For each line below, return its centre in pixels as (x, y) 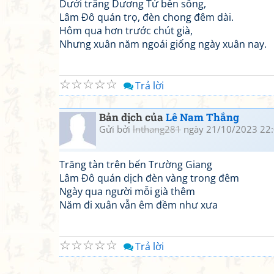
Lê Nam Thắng (202, 117)
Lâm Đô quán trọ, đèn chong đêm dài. (146, 17)
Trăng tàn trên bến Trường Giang (136, 165)
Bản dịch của (132, 117)
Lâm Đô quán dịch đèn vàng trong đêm (149, 178)
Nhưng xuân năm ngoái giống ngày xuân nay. (163, 44)
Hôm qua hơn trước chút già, (126, 31)
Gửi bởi (116, 129)
